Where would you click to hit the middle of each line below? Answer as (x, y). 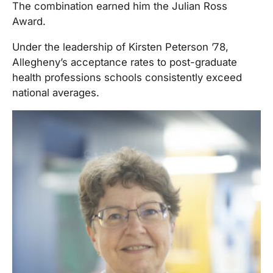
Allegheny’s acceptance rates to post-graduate (125, 62)
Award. (29, 21)
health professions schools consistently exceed (127, 77)
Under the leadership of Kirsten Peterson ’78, (120, 47)
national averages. (56, 92)
